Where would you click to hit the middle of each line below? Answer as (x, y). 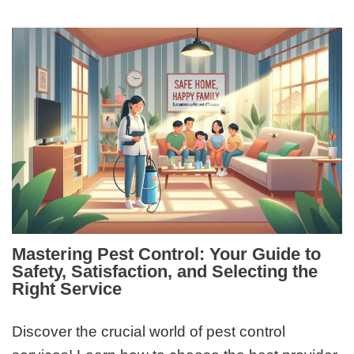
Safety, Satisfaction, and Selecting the (165, 272)
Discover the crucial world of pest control (149, 331)
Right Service (67, 289)
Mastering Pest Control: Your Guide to (167, 254)
